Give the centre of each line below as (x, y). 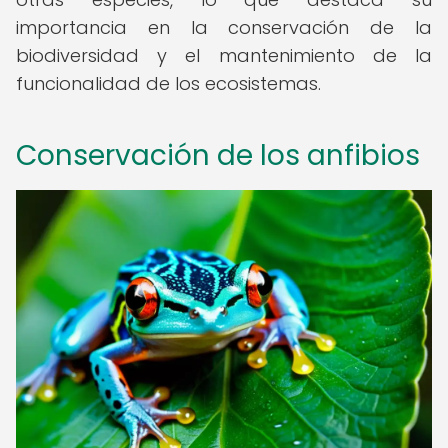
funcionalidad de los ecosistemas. (168, 83)
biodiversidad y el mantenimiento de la (224, 55)
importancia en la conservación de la (224, 27)
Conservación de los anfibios (218, 155)
